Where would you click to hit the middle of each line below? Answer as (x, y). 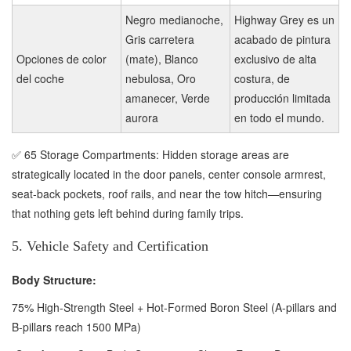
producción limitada (282, 98)
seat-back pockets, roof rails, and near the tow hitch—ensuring (167, 193)
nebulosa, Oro (161, 78)
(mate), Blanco (162, 58)
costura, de (262, 78)
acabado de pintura (282, 39)
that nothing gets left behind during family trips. (128, 213)
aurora (142, 117)
